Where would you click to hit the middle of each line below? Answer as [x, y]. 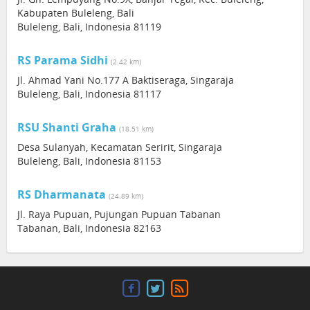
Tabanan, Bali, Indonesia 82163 [89, 228]
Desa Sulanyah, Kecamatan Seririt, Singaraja [120, 147]
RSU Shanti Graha [67, 127]
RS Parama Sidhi [63, 60]
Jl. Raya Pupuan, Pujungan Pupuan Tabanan [119, 214]
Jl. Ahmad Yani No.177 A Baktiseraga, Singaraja [126, 80]
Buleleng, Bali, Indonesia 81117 [89, 94]
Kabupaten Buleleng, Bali [76, 13]
